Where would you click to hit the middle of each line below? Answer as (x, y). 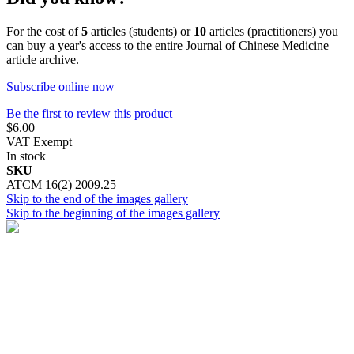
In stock (26, 156)
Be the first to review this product (89, 113)
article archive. (43, 59)
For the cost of (44, 31)
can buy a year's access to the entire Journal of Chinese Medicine (168, 45)
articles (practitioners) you (272, 31)
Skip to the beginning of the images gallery (113, 213)
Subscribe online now (60, 86)
